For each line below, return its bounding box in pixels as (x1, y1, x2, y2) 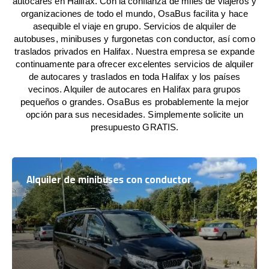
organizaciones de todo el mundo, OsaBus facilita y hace (20, 8, 249, 19)
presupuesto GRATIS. (90, 122, 179, 132)
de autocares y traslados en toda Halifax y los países (28, 71, 241, 82)
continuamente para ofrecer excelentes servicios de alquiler (16, 59, 253, 69)
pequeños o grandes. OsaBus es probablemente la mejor (20, 97, 249, 107)
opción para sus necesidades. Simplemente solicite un (26, 109, 243, 119)
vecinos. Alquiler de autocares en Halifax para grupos (28, 84, 241, 94)
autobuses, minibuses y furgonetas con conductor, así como (14, 34, 255, 44)
